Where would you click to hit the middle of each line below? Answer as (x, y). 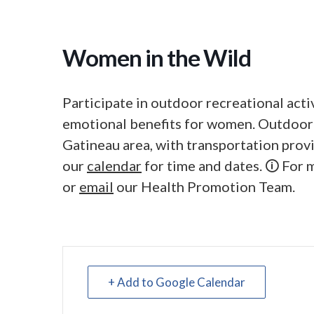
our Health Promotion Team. (204, 186)
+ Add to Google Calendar (177, 282)
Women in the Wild (157, 57)
